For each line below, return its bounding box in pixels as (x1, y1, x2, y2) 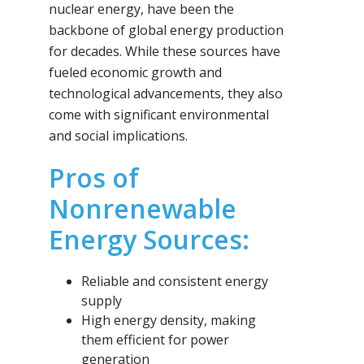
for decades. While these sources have (49, 41, 280, 60)
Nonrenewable (49, 190, 236, 226)
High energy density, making (81, 310, 256, 329)
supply (81, 291, 122, 310)
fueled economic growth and (49, 63, 222, 81)
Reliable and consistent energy (81, 271, 268, 290)
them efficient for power (81, 330, 229, 349)
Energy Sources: (49, 221, 249, 257)
